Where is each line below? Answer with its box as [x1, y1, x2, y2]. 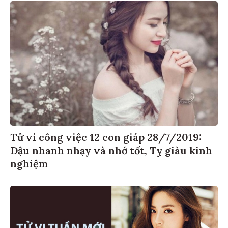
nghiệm [10, 158, 48, 172]
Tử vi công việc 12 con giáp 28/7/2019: [10, 132, 202, 145]
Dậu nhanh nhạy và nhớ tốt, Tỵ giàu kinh [10, 145, 212, 158]
